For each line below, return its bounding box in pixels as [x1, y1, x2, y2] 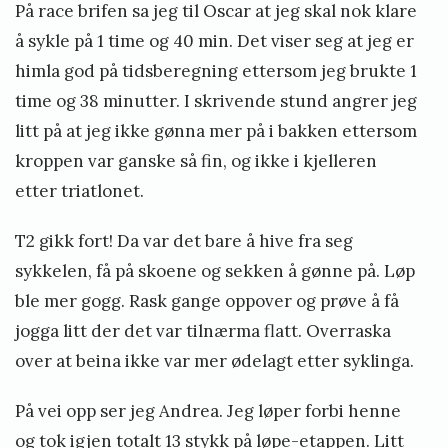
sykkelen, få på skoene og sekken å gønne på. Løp [15, 259, 415, 282]
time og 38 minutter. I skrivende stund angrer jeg [15, 89, 417, 112]
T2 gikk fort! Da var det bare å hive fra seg [15, 229, 353, 252]
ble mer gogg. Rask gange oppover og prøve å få [15, 289, 399, 312]
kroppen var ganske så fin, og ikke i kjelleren [15, 149, 377, 172]
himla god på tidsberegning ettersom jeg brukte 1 [15, 59, 417, 82]
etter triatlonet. [15, 179, 144, 202]
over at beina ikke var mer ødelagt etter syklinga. [15, 349, 418, 372]
